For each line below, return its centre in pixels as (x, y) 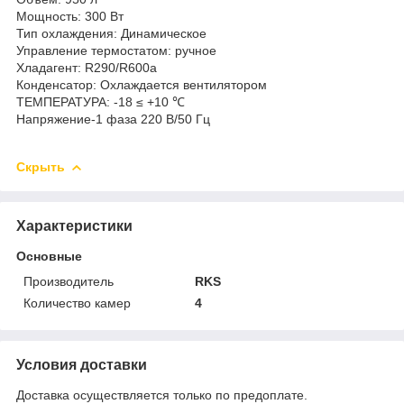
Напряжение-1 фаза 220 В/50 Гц (113, 119)
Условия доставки (82, 364)
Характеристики (74, 225)
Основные (49, 256)
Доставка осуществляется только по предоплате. (162, 395)
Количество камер (77, 303)
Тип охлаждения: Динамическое (111, 33)
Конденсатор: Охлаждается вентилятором (142, 84)
